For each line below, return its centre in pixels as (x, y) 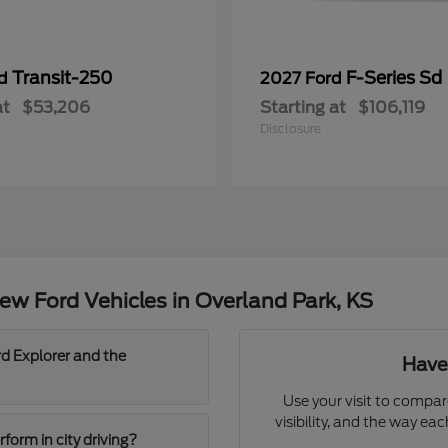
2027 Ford (303, 78)
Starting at (303, 107)
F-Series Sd (394, 78)
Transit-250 (62, 78)
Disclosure (290, 128)
